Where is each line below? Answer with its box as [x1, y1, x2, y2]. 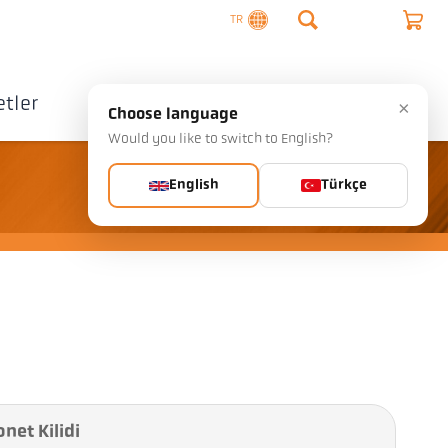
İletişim [227, 95, 302, 116]
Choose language [108, 107, 238, 123]
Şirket [88, 94, 142, 115]
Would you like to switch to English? [108, 132, 333, 147]
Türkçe [320, 178, 367, 193]
